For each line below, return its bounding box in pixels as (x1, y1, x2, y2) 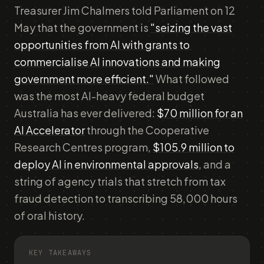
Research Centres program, (14, 140, 153, 154)
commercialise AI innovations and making (14, 55, 220, 68)
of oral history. (14, 209, 85, 222)
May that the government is (14, 21, 150, 34)
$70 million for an (157, 106, 243, 120)
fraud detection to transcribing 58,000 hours (14, 192, 237, 205)
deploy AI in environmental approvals (14, 157, 199, 171)
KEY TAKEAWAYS (29, 248, 92, 258)
